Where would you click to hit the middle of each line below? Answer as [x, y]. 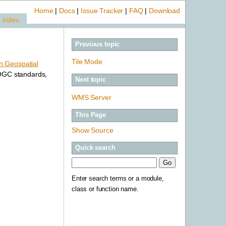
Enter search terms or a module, [118, 178]
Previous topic [98, 44]
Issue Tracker [102, 11]
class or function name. [105, 189]
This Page [91, 115]
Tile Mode [87, 62]
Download [164, 11]
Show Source [93, 130]
